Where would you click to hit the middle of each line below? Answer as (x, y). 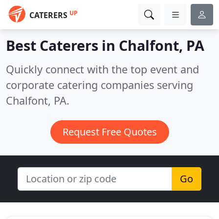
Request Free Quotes (109, 132)
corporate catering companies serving (99, 85)
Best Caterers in (62, 45)
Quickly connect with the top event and (102, 69)
